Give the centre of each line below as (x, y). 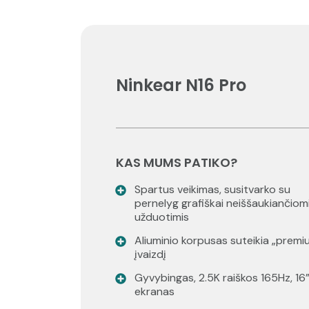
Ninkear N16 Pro (181, 85)
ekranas (154, 292)
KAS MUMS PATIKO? (177, 163)
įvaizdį (150, 255)
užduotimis (162, 217)
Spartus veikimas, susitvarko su (212, 190)
